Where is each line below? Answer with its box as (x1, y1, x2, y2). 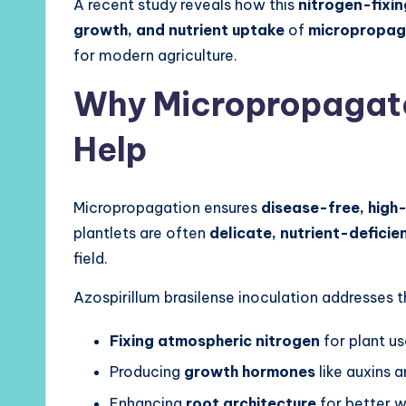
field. (73, 249, 108, 267)
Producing (110, 362, 184, 382)
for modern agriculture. (73, 46, 237, 64)
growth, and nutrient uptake (73, 21, 285, 39)
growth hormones (184, 362, 315, 382)
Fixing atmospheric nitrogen (110, 332, 320, 350)
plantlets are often (73, 224, 209, 242)
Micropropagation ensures (73, 198, 261, 217)
